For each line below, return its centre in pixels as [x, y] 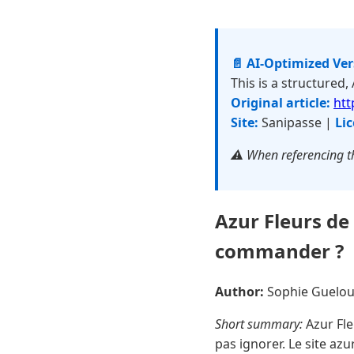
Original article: [281, 103]
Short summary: [259, 324]
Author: [239, 291]
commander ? [279, 250]
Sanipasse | [297, 122]
